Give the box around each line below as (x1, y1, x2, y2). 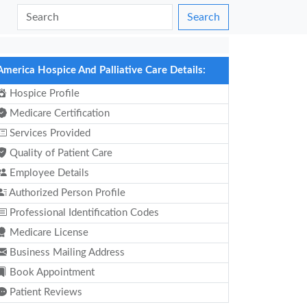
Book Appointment (7, 267, 95, 278)
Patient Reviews (7, 287, 82, 297)
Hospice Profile (7, 88, 79, 99)
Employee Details (7, 168, 89, 178)
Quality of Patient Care (7, 148, 112, 158)
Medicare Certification (7, 108, 110, 119)
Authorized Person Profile (7, 188, 125, 198)
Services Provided (7, 128, 90, 138)
